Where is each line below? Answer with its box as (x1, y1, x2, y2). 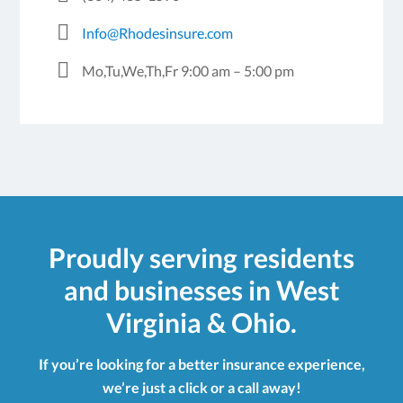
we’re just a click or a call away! (102, 379, 301, 397)
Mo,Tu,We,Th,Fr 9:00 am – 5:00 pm (79, 62, 295, 80)
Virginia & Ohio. (106, 306, 297, 339)
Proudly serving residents (49, 241, 354, 274)
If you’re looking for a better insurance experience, (38, 355, 365, 373)
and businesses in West (63, 273, 340, 307)
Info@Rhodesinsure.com (82, 24, 234, 42)
